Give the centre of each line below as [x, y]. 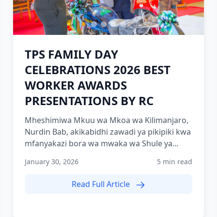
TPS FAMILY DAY [71, 54]
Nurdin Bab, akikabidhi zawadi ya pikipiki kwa [108, 132]
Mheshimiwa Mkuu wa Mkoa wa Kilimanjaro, [106, 120]
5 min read [175, 162]
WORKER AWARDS [76, 85]
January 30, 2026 [51, 162]
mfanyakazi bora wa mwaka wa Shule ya [98, 143]
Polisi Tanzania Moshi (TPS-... [77, 155]
